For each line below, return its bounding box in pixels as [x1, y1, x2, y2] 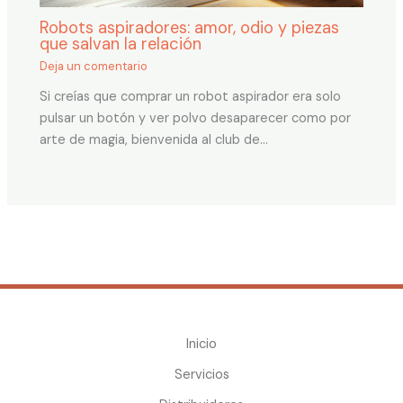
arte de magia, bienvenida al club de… [40, 130, 269, 148]
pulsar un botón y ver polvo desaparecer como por [40, 109, 352, 127]
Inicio [186, 335, 217, 353]
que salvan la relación [40, 33, 202, 56]
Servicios [174, 365, 229, 383]
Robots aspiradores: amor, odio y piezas [40, 17, 340, 40]
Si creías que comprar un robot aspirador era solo [40, 87, 342, 105]
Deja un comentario [40, 58, 148, 74]
